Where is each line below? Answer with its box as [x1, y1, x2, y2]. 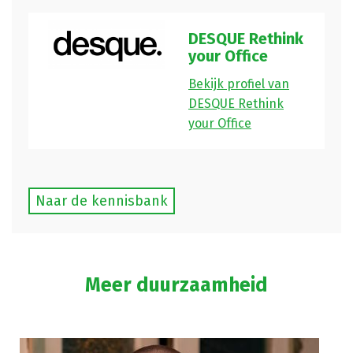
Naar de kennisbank [35, 191, 168, 210]
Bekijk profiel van [188, 76, 289, 91]
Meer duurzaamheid [85, 273, 268, 297]
